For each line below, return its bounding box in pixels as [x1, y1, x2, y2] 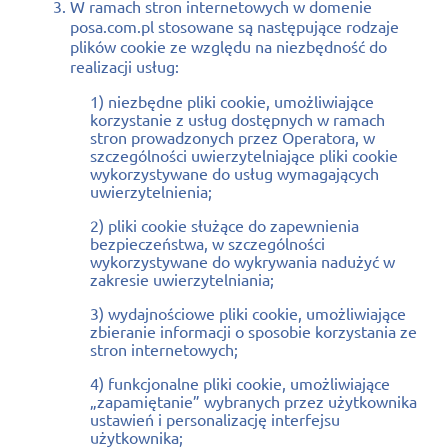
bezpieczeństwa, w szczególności [90, 232, 325, 253]
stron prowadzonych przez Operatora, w [90, 126, 375, 147]
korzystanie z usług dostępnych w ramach [90, 108, 385, 129]
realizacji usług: [70, 55, 179, 76]
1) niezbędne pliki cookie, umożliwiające [90, 90, 374, 111]
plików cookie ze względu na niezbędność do [70, 35, 387, 56]
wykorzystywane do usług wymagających [90, 162, 379, 183]
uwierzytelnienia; [90, 180, 212, 201]
